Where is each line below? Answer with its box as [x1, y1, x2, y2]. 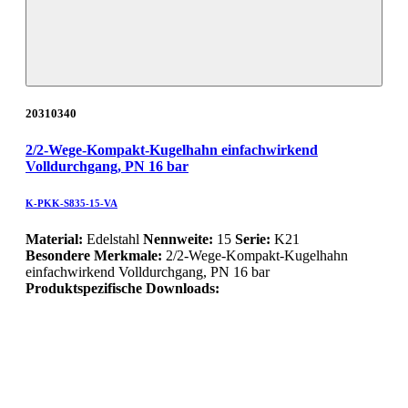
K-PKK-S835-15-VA [25, 197, 117, 209]
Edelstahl [83, 230, 143, 247]
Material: [25, 230, 83, 247]
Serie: [235, 230, 270, 247]
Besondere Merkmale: [25, 247, 166, 263]
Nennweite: [143, 230, 213, 247]
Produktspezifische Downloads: [25, 280, 219, 296]
